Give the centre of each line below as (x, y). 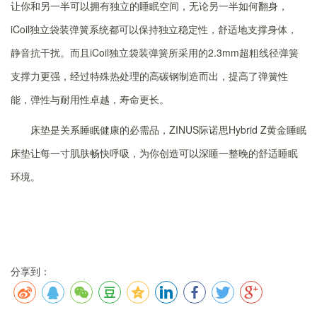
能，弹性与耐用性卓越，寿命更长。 (90, 99)
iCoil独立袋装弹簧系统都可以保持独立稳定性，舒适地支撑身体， (154, 29)
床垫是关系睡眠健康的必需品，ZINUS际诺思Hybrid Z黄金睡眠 (168, 129)
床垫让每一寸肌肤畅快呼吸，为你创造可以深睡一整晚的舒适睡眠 (154, 152)
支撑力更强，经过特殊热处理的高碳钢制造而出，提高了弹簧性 (149, 75)
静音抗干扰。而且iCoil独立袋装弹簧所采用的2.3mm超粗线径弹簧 (155, 52)
